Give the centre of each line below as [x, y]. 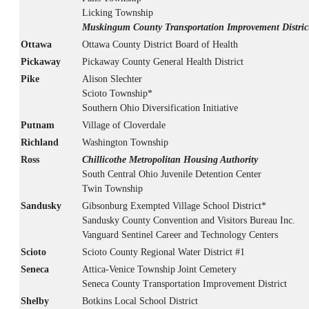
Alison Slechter [112, 79]
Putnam [38, 126]
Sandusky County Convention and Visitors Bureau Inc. [189, 221]
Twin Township [112, 189]
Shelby [35, 301]
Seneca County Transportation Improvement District [185, 284]
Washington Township [125, 143]
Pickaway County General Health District [163, 62]
